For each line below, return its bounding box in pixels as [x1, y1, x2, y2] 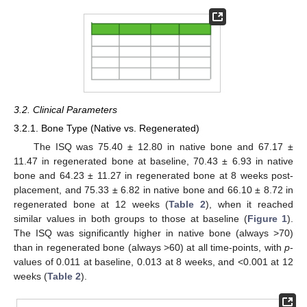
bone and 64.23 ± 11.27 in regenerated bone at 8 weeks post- [14, 170, 293, 182]
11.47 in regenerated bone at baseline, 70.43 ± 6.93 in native [14, 156, 293, 167]
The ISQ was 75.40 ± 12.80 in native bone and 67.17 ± [33, 141, 293, 153]
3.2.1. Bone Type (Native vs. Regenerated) [14, 122, 199, 134]
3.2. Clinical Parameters [14, 103, 117, 115]
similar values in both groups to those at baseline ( [14, 213, 247, 225]
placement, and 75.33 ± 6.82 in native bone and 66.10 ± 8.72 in [14, 184, 293, 196]
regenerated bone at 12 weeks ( [14, 199, 169, 210]
